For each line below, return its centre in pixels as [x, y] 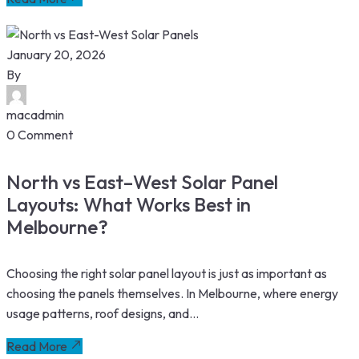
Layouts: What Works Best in [129, 204]
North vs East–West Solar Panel [142, 182]
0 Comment [40, 134]
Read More [37, 346]
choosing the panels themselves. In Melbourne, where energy [172, 293]
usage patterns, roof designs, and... [103, 313]
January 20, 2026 [56, 54]
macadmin [35, 114]
